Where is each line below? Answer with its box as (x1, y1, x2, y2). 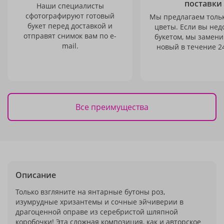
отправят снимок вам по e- (23, 31, 116, 40)
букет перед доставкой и (27, 21, 112, 30)
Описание (15, 169, 56, 180)
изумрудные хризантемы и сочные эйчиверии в (15, 197, 183, 206)
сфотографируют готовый (25, 11, 114, 20)
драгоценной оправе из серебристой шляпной (15, 207, 178, 216)
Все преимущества (75, 101, 148, 112)
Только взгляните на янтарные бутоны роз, (15, 187, 165, 196)
